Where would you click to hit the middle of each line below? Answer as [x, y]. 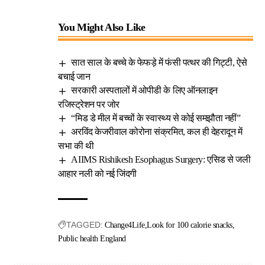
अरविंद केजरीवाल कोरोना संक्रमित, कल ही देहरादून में [157, 132]
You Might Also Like [102, 27]
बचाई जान [74, 76]
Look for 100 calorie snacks [190, 225]
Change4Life [125, 225]
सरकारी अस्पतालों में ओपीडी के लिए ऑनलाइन [144, 90]
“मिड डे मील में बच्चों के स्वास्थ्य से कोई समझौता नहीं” [156, 118]
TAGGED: [85, 225]
